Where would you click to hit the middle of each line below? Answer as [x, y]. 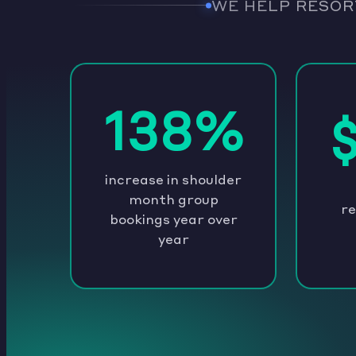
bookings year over [173, 218]
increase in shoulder [173, 178]
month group [173, 198]
